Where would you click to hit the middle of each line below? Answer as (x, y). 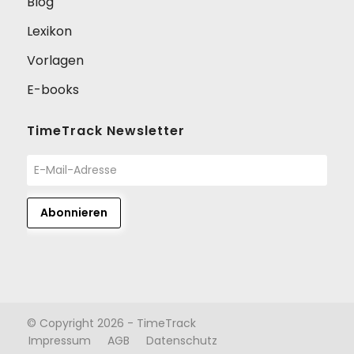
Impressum (59, 341)
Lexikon (49, 32)
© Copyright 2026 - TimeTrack (111, 324)
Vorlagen (55, 61)
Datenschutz (181, 341)
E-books (53, 90)
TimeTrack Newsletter (105, 131)
